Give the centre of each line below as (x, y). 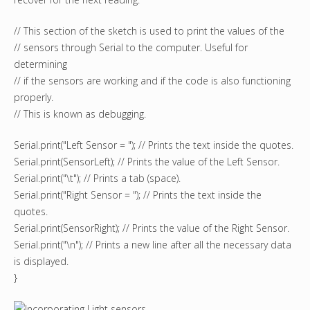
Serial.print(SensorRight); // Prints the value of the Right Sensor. (152, 228)
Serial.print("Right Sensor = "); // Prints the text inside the (138, 195)
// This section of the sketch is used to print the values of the (149, 31)
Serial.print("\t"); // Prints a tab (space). (97, 179)
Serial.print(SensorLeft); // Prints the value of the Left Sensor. (147, 162)
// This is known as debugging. (80, 114)
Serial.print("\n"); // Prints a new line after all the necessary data (153, 245)
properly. (34, 98)
